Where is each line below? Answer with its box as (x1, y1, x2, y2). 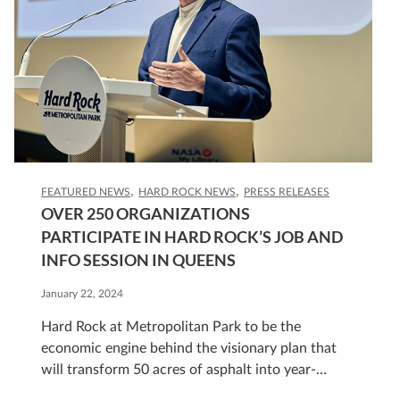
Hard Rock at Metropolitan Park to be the (41, 320, 301, 334)
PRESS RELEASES (244, 187, 329, 197)
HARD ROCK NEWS (138, 187, 236, 197)
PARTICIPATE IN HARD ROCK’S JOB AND (41, 227, 343, 246)
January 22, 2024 (41, 288, 123, 299)
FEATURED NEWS (41, 187, 130, 197)
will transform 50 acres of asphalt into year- (41, 362, 316, 377)
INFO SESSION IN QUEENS (41, 250, 236, 270)
